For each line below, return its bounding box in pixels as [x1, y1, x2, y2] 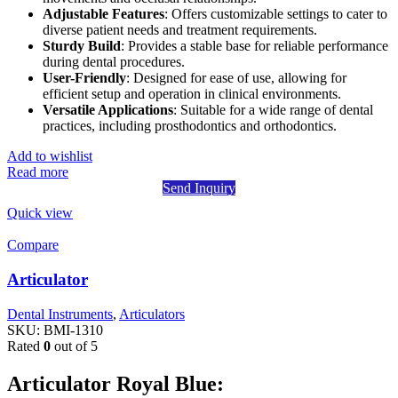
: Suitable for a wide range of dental [173, 102, 373, 118]
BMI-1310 [44, 322, 103, 338]
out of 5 [51, 338, 98, 354]
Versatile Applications [43, 102, 173, 118]
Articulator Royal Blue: [7, 371, 224, 395]
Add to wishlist [7, 148, 92, 164]
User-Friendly [43, 70, 126, 86]
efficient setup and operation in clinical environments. [43, 86, 341, 102]
